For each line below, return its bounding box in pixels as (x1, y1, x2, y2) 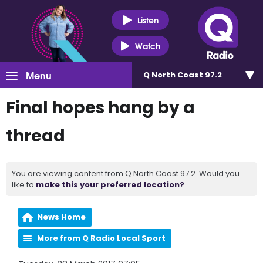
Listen (137, 13, 159, 26)
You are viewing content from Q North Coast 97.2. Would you (12, 168, 240, 179)
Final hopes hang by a (6, 96, 195, 119)
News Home (37, 211, 86, 222)
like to (12, 179, 36, 190)
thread (6, 124, 65, 147)
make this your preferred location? (36, 179, 184, 190)
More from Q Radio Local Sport (37, 232, 166, 244)
